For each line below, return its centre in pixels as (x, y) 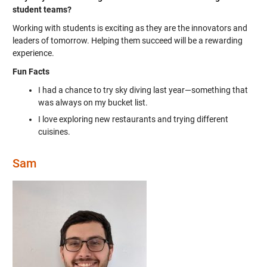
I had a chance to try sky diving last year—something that (143, 90)
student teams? (42, 10)
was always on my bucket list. (93, 103)
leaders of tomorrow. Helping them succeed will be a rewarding (127, 41)
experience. (33, 53)
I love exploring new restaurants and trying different (133, 119)
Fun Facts (31, 72)
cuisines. (54, 132)
